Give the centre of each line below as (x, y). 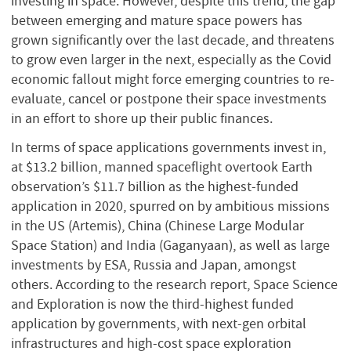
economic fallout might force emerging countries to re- (173, 79)
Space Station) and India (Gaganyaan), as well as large (170, 246)
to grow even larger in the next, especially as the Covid (171, 59)
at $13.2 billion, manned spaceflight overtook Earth (162, 167)
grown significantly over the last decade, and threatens (173, 40)
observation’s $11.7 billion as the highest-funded (155, 187)
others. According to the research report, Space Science (174, 285)
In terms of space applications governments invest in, (168, 148)
